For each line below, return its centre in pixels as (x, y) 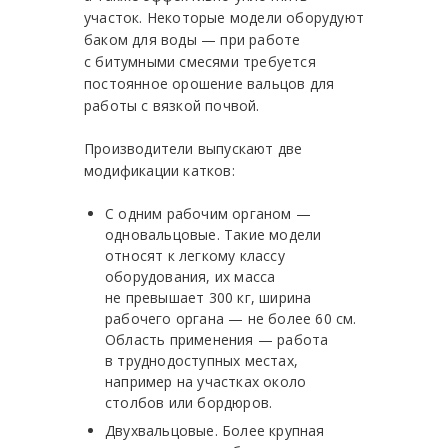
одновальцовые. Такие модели (213, 235)
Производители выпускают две (193, 149)
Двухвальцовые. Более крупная (215, 431)
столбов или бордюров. (189, 403)
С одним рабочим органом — (208, 214)
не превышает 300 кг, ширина (208, 298)
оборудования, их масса (190, 277)
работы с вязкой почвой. (172, 106)
